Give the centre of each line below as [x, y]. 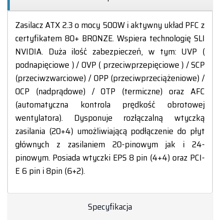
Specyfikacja [110, 206]
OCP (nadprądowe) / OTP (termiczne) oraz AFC [110, 91]
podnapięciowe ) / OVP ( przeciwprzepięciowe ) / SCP [110, 65]
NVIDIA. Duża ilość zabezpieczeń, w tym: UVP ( [110, 52]
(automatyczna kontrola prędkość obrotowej [110, 105]
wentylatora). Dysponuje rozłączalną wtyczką [110, 118]
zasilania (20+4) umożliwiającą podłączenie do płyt [110, 131]
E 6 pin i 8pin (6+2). [50, 171]
